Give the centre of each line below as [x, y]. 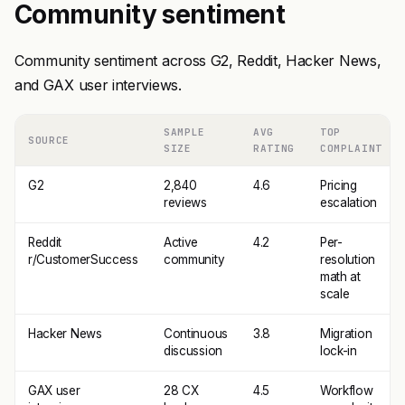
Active [181, 242]
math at [340, 277]
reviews [185, 202]
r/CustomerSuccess [83, 259]
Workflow [347, 391]
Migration [346, 334]
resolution [348, 259]
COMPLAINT [351, 148]
